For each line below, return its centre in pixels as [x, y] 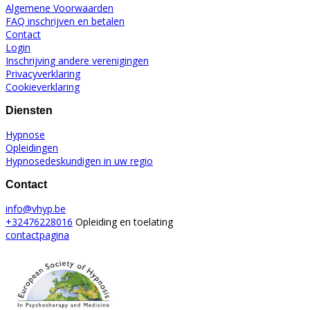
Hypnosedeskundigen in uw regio [79, 161]
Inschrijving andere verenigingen [77, 60]
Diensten [29, 110]
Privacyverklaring [43, 73]
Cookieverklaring [43, 86]
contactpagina [37, 235]
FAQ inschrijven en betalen [65, 21]
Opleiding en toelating [123, 221]
